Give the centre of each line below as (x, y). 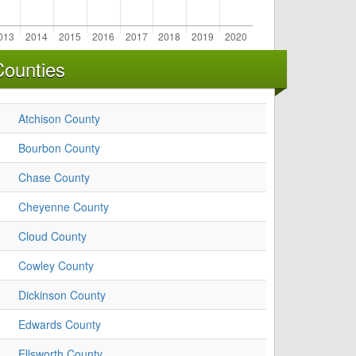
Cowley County (56, 266)
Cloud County (52, 236)
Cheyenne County (64, 207)
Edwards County (60, 325)
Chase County (54, 178)
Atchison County (59, 119)
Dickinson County (62, 295)
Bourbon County (59, 148)
